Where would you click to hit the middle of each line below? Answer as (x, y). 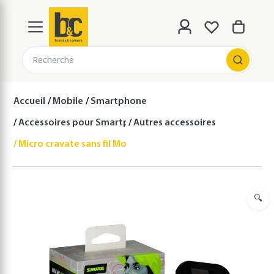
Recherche (53, 60)
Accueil (29, 102)
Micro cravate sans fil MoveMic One (94, 144)
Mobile (67, 102)
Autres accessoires (173, 123)
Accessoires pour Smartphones (86, 123)
